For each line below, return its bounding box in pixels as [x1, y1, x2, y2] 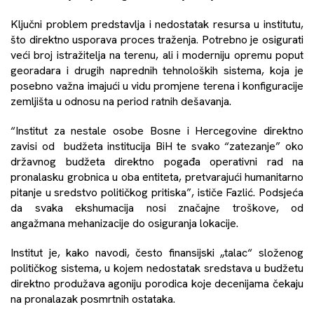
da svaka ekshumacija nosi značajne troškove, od [11, 200, 303, 215]
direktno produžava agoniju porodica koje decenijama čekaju [11, 275, 303, 291]
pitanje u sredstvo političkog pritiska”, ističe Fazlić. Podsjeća [11, 184, 303, 200]
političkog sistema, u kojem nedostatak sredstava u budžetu [11, 260, 303, 275]
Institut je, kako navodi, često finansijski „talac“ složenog [11, 245, 303, 260]
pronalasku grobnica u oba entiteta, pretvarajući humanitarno [11, 169, 303, 184]
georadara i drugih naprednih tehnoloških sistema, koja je [11, 62, 303, 78]
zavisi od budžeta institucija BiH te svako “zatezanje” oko [11, 138, 303, 153]
